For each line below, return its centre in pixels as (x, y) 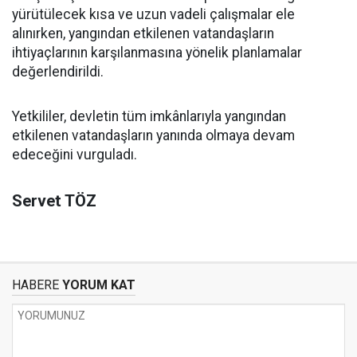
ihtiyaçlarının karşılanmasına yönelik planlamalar (157, 53)
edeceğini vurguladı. (75, 155)
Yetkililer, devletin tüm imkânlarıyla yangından (149, 117)
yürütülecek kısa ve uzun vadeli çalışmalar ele (153, 15)
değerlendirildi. (58, 72)
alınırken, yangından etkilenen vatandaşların (143, 34)
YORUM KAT (97, 285)
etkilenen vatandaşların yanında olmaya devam (153, 136)
